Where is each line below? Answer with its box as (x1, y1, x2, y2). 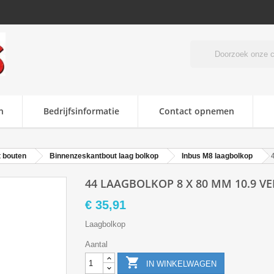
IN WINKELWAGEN (146, 259, 217, 268)
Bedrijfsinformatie (43, 105, 119, 117)
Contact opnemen (159, 105, 234, 117)
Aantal (85, 240, 108, 250)
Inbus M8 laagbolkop (182, 152, 253, 161)
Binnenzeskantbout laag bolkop (49, 152, 158, 161)
